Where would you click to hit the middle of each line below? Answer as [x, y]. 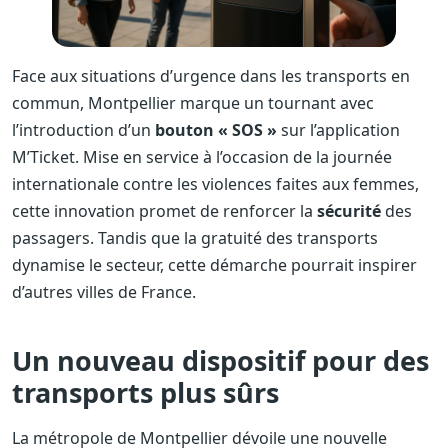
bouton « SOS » [216, 129]
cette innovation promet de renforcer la [164, 210]
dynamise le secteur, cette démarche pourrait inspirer [214, 264]
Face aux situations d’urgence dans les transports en [211, 75]
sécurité [349, 210]
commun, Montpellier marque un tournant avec [193, 102]
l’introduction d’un [83, 129]
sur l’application [338, 129]
